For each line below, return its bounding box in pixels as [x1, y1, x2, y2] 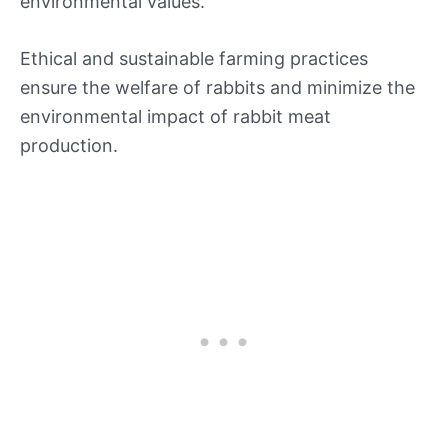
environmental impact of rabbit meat [20, 106, 331, 128]
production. [20, 135, 118, 157]
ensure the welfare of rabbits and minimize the [20, 77, 415, 99]
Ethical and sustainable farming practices [20, 48, 368, 70]
